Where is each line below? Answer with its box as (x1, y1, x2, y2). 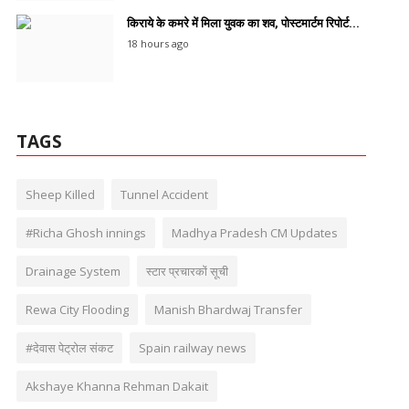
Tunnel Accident (120, 185, 208, 203)
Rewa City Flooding (25, 300, 129, 318)
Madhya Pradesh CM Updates (171, 224, 338, 241)
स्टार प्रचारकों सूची (145, 262, 228, 279)
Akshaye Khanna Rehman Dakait (25, 377, 208, 394)
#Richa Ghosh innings (25, 224, 146, 241)
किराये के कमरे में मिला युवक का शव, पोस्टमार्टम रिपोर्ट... (126, 16, 360, 30)
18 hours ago (126, 36, 189, 50)
